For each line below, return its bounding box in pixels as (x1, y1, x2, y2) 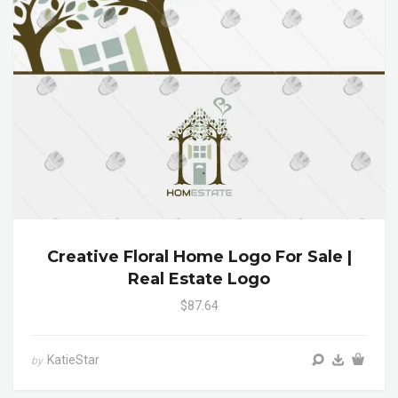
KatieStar (47, 352, 99, 367)
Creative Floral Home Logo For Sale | (46, 246, 352, 267)
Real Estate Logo (128, 268, 270, 289)
